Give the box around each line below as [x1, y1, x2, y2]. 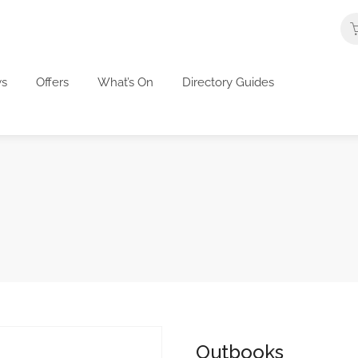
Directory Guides [182, 74, 274, 89]
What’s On [97, 74, 153, 89]
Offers [36, 74, 69, 89]
